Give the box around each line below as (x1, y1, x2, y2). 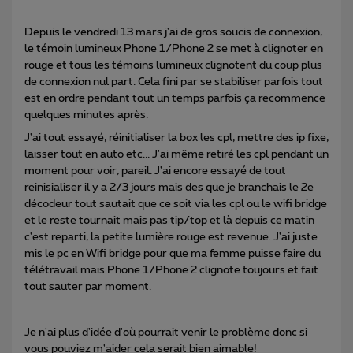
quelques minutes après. (24, 109, 148, 121)
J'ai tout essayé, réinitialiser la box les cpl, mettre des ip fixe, (24, 132, 329, 143)
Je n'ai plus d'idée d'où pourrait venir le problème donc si (24, 326, 307, 338)
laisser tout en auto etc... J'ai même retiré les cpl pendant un (24, 148, 329, 160)
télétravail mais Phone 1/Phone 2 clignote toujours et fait (24, 264, 318, 276)
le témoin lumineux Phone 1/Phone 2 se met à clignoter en (24, 43, 323, 54)
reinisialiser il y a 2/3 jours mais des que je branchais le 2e (24, 181, 314, 193)
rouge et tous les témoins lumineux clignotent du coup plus (24, 59, 322, 71)
